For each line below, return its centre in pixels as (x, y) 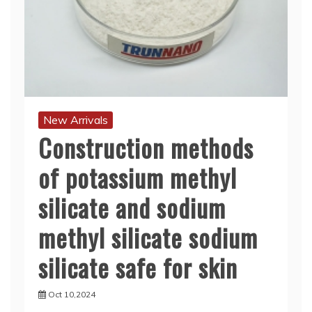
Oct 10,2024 (72, 295)
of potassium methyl (138, 178)
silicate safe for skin (138, 267)
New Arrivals (76, 120)
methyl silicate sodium (148, 237)
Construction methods (146, 148)
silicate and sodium (132, 208)
